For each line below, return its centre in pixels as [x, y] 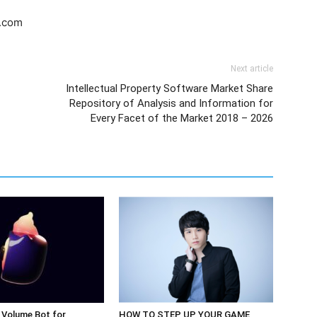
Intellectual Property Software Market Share [169, 88]
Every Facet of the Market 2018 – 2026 [182, 118]
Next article [252, 69]
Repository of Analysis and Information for [171, 103]
